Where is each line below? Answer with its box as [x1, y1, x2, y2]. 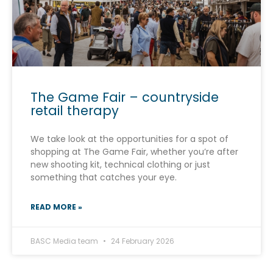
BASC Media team [30, 235, 100, 246]
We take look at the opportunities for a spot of [30, 132, 229, 145]
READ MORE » [30, 201, 82, 212]
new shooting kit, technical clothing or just [30, 158, 210, 171]
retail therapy [30, 101, 119, 119]
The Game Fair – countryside [30, 88, 219, 106]
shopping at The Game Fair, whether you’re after [30, 145, 238, 158]
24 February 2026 [109, 235, 174, 246]
